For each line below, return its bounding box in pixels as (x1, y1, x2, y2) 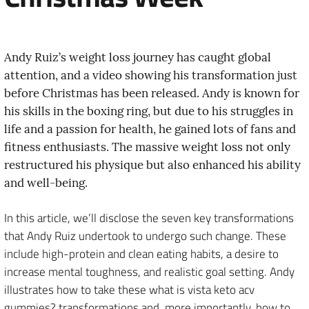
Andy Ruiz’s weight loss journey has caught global (4, 49, 271, 65)
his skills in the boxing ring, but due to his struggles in (4, 103, 293, 119)
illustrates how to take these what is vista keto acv (4, 281, 255, 299)
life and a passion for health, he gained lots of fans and (4, 121, 296, 137)
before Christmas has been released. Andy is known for (4, 85, 299, 101)
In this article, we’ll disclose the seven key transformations (4, 209, 294, 227)
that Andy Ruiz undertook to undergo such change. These (4, 227, 286, 245)
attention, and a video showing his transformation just (4, 67, 297, 83)
